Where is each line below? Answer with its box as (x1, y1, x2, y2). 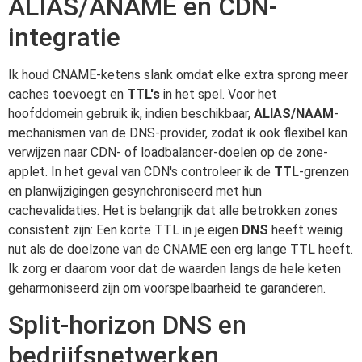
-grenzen (299, 164, 349, 180)
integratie (8, 22, 120, 53)
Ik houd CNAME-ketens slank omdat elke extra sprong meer (8, 67, 348, 83)
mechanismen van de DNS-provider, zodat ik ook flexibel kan (8, 125, 347, 141)
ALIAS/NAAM (254, 106, 334, 122)
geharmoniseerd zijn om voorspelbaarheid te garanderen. (8, 280, 326, 297)
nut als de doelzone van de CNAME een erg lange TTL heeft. (8, 242, 353, 258)
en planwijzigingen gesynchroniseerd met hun (8, 183, 262, 200)
